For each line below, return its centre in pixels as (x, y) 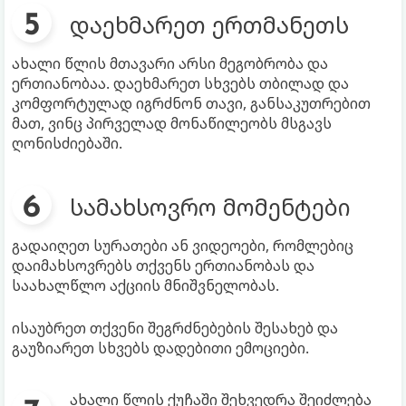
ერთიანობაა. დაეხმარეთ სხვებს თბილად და (180, 83)
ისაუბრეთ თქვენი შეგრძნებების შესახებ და (175, 328)
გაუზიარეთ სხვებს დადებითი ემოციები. (160, 348)
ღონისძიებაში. (67, 143)
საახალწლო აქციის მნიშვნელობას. (145, 285)
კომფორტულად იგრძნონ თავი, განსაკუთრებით (191, 103)
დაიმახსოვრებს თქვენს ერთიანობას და (163, 265)
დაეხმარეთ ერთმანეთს (209, 24)
